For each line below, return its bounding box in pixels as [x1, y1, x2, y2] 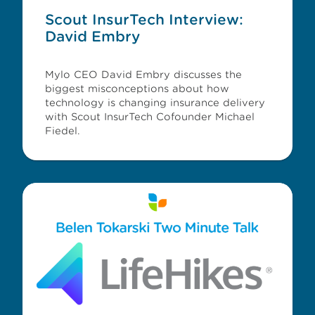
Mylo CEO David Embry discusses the [45, 69, 242, 80]
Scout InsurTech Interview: [45, 11, 243, 28]
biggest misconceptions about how [45, 83, 229, 94]
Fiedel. [45, 125, 80, 136]
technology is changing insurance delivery [45, 97, 265, 108]
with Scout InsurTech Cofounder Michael [45, 111, 255, 122]
